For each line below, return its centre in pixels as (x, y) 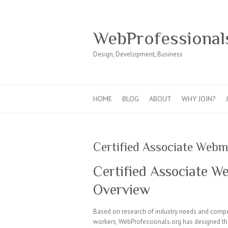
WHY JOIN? (199, 99)
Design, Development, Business (138, 54)
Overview (122, 190)
